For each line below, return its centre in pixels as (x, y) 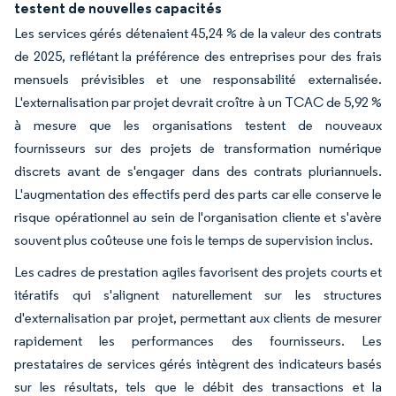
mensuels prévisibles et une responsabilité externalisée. (198, 79)
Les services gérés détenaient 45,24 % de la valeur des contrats (198, 33)
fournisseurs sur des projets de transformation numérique (198, 148)
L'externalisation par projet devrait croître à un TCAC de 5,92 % (198, 102)
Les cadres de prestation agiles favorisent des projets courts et (198, 271)
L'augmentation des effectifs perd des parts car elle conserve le (198, 194)
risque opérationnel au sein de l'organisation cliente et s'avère (198, 217)
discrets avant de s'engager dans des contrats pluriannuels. (198, 171)
